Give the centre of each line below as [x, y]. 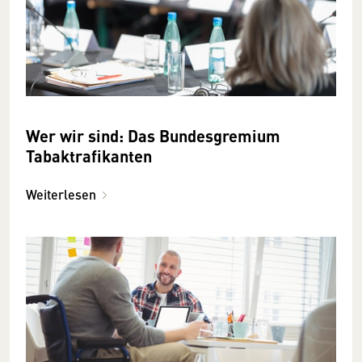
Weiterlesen [61, 195]
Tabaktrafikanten [89, 156]
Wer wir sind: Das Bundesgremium [153, 136]
